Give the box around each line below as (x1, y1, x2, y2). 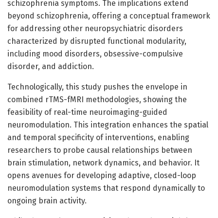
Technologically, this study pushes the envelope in (7, 82, 187, 91)
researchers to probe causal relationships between (7, 145, 192, 155)
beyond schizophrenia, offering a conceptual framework (7, 11, 210, 20)
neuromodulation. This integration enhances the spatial (7, 120, 208, 129)
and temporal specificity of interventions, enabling (7, 132, 189, 142)
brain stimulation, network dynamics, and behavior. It (7, 158, 200, 167)
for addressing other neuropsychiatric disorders (7, 23, 183, 33)
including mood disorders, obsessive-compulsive (7, 49, 183, 58)
